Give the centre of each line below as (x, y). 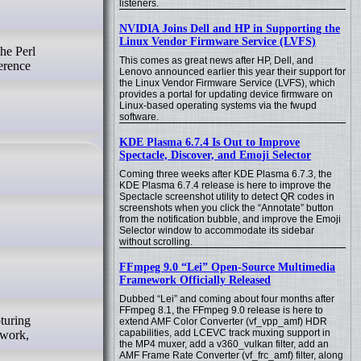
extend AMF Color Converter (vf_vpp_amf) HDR (223, 322)
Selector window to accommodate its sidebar (217, 230)
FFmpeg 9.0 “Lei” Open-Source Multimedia (227, 267)
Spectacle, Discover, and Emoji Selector (215, 155)
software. (139, 117)
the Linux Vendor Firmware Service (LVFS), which (227, 83)
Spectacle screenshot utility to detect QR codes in (227, 197)
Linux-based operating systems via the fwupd (218, 106)
